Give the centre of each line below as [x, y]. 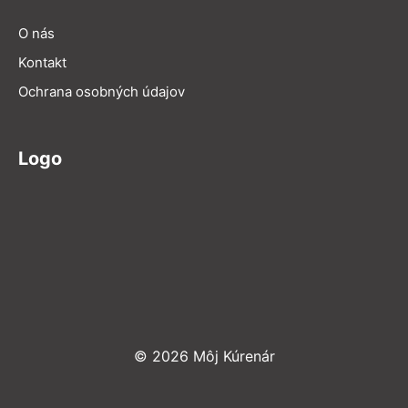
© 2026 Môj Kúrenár [204, 356]
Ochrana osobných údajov [102, 91]
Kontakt [42, 62]
